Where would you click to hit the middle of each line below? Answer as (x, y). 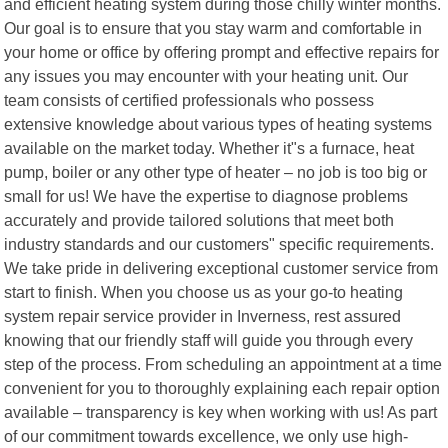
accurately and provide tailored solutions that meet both (199, 219)
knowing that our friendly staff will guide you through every (209, 339)
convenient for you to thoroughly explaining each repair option (222, 387)
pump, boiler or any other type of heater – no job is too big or (216, 171)
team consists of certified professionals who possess (189, 99)
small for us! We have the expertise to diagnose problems (206, 195)
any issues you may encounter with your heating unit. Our (206, 75)
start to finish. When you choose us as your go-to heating (204, 291)
